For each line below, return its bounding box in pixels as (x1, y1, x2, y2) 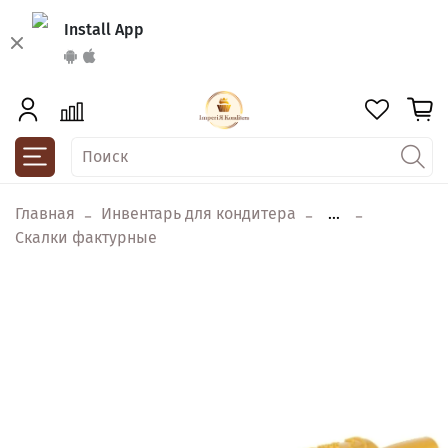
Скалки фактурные (15, 228, 157, 248)
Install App (64, 19, 144, 39)
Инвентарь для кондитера (101, 204, 296, 224)
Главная (15, 204, 75, 224)
